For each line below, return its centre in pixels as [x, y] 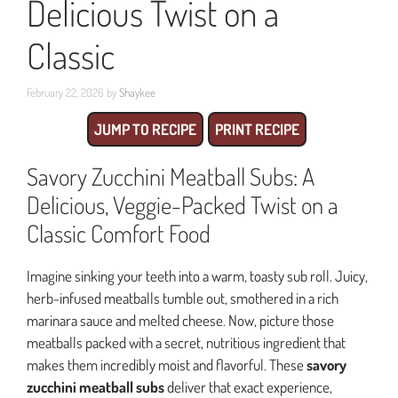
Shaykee [137, 92]
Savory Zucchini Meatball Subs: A [171, 175]
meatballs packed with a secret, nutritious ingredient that [186, 342]
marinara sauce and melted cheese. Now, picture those [180, 320]
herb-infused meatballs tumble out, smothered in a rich [183, 298]
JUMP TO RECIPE [145, 129]
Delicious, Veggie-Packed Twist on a [183, 204]
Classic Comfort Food [119, 232]
